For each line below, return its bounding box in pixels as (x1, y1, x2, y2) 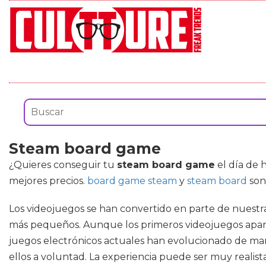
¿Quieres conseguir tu (9, 159, 117, 170)
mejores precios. (9, 175, 87, 186)
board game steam (87, 175, 177, 186)
